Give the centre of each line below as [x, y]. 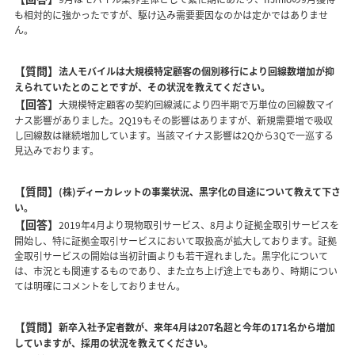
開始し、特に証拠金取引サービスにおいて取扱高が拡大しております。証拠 [176, 241]
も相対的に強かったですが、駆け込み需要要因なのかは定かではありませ [171, 15]
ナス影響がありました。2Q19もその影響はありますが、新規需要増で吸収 [174, 120]
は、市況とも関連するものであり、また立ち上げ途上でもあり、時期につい [176, 271]
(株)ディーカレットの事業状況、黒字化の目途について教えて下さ [200, 192]
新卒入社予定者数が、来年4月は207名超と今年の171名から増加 [197, 327]
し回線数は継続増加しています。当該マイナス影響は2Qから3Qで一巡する [174, 136]
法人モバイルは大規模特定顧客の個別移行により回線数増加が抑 [197, 71]
